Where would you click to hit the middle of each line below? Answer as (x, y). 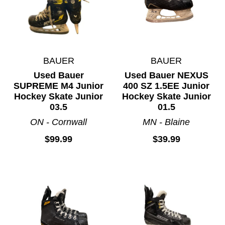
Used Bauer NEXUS (166, 75)
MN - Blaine (166, 122)
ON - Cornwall (59, 122)
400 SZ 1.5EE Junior (166, 86)
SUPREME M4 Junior (59, 86)
